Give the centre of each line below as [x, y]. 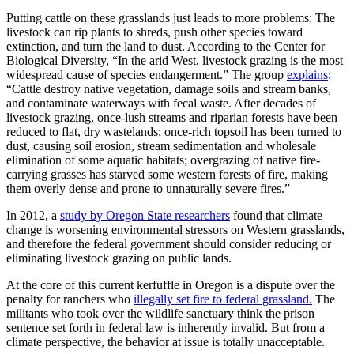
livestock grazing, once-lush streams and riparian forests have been [172, 118]
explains [307, 75]
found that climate [276, 216]
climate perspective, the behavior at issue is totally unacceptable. [166, 342]
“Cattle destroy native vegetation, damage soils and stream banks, [169, 89]
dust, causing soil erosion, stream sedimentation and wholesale [161, 146]
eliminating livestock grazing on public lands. [119, 258]
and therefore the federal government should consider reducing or [169, 244]
